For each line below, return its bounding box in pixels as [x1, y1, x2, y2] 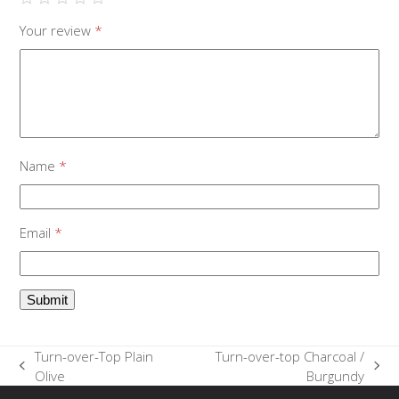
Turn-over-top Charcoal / [215, 346, 364, 365]
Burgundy [305, 366, 364, 385]
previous [19, 365, 73, 384]
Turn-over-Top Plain [35, 346, 154, 365]
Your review [20, 20, 95, 39]
